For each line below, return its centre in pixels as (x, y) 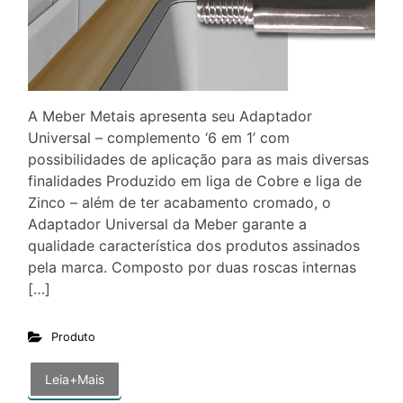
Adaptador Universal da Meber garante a (167, 224)
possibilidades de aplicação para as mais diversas (198, 159)
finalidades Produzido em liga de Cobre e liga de (195, 180)
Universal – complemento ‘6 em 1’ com (159, 137)
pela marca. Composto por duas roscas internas (192, 267)
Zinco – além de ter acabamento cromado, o (179, 202)
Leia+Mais (75, 379)
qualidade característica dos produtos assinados (194, 245)
